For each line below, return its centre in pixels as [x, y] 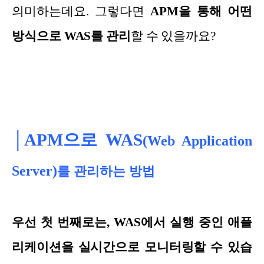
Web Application [199, 141]
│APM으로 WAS [77, 139]
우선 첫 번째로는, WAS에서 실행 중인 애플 [132, 222]
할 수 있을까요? [173, 36]
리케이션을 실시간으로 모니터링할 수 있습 [132, 247]
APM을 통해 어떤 [201, 11]
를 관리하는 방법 [106, 171]
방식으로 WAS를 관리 [71, 36]
